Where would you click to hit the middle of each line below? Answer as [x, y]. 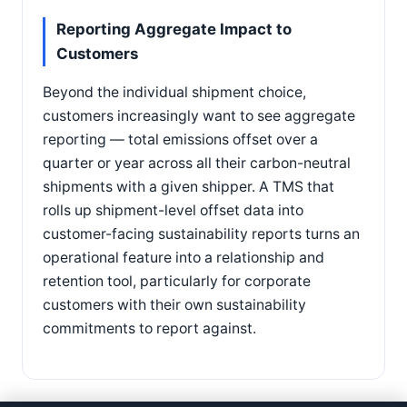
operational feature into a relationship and [184, 258]
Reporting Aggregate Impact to [174, 30]
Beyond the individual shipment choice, [174, 93]
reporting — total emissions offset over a [180, 140]
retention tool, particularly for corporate [177, 282]
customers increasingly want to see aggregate [199, 116]
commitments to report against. [149, 329]
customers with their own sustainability [174, 305]
